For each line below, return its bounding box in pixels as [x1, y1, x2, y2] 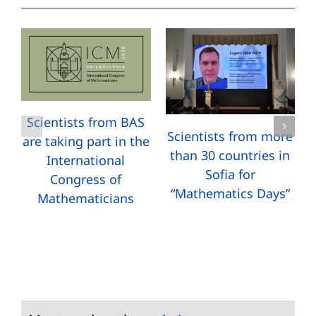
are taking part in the [22, 133, 150, 150]
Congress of [50, 171, 122, 188]
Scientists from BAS [27, 114, 145, 131]
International [47, 152, 126, 169]
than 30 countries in [170, 146, 291, 164]
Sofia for [205, 165, 255, 183]
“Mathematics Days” [170, 184, 290, 202]
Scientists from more [167, 127, 293, 145]
